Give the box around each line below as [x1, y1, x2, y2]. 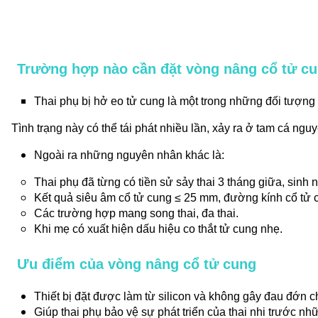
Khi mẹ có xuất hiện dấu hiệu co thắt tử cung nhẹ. [34, 222, 283, 235]
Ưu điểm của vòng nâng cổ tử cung [17, 256, 256, 272]
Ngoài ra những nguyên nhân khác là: [34, 148, 224, 161]
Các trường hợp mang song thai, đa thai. [34, 207, 238, 219]
